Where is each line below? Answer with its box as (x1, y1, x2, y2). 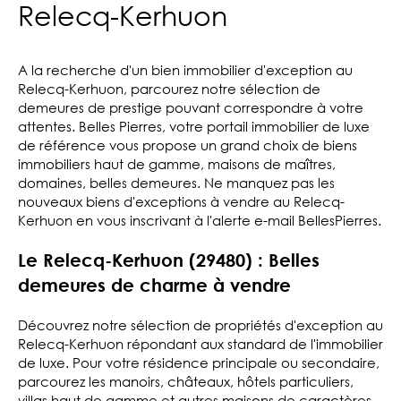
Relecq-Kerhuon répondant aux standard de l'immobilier (18, 334, 383, 353)
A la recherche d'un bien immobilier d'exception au (18, 60, 353, 79)
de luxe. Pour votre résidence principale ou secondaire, (18, 353, 380, 371)
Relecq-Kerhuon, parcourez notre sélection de (18, 79, 320, 98)
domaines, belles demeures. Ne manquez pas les (18, 173, 335, 192)
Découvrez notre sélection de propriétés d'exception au (18, 315, 383, 334)
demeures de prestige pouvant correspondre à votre (18, 98, 363, 116)
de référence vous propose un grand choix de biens (18, 135, 357, 154)
